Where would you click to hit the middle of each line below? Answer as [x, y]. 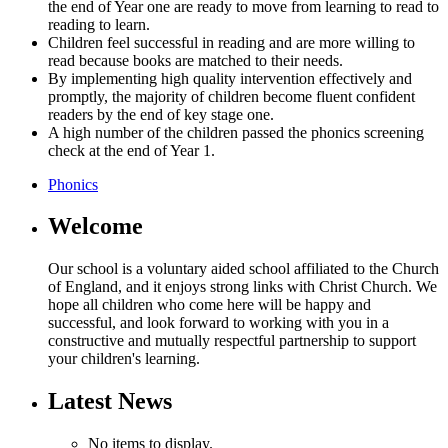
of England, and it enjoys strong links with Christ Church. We [242, 287]
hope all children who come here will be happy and [209, 305]
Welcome [95, 226]
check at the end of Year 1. [131, 150]
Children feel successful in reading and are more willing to [231, 42]
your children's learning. [124, 359]
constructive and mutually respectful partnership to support [232, 341]
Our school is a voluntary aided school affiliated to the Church [243, 269]
